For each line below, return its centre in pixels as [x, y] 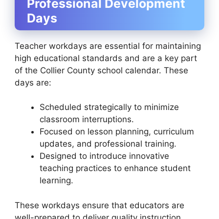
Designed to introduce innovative [104, 156]
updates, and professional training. [108, 144]
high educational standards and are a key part [106, 58]
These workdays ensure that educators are [99, 205]
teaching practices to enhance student [115, 168]
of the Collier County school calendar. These [101, 70]
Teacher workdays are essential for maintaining [108, 46]
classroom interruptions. [87, 120]
